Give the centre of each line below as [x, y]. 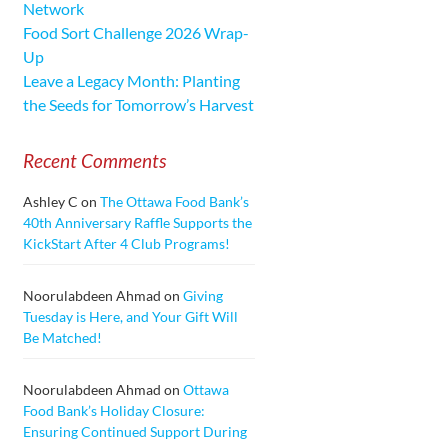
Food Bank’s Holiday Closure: [113, 410]
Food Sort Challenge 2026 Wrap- [135, 32]
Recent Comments [94, 160]
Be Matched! [62, 337]
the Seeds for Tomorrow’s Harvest [138, 104]
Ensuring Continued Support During [134, 431]
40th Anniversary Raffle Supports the [137, 222]
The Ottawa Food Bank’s [174, 201]
